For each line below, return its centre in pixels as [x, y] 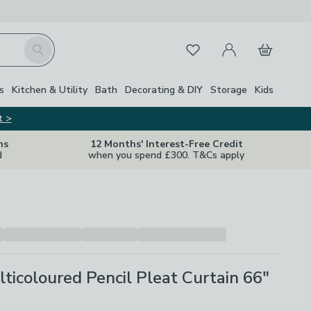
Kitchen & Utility [50, 90]
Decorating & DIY [164, 90]
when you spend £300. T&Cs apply [166, 155]
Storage [229, 90]
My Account [242, 42]
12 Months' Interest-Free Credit [166, 144]
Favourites [201, 47]
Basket [266, 42]
